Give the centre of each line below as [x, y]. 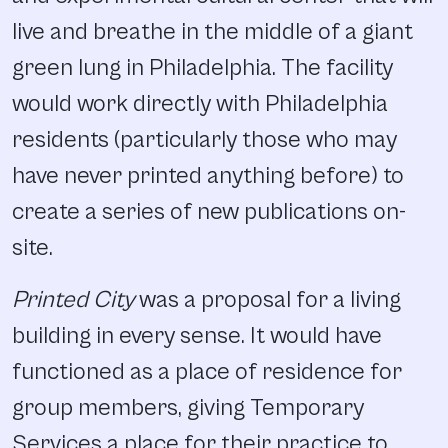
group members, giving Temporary [188, 407]
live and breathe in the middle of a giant [212, 31]
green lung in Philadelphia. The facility [202, 67]
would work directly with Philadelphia [200, 103]
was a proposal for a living [267, 299]
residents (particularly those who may [204, 139]
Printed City [73, 299]
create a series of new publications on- [209, 211]
